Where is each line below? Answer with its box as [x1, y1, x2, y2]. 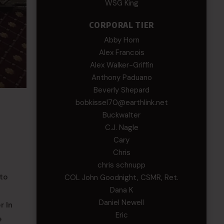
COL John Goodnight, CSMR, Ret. [64, 172, 179, 182]
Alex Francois [98, 47, 144, 57]
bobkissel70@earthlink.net [75, 97, 168, 107]
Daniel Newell [99, 197, 144, 207]
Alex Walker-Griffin [89, 60, 153, 70]
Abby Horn [103, 35, 139, 45]
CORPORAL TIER [88, 20, 154, 30]
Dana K [110, 185, 133, 195]
